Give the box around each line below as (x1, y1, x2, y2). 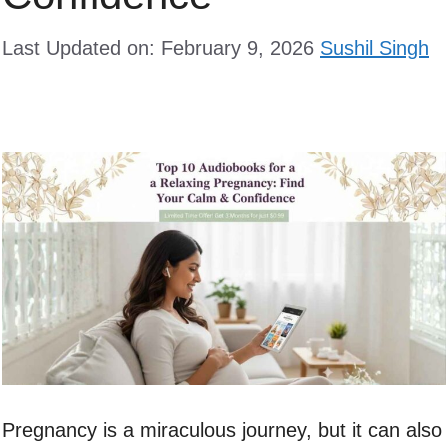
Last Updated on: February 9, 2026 (2, 36, 314, 59)
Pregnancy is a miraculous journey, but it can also (2, 418, 442, 441)
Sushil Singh (320, 36, 429, 59)
